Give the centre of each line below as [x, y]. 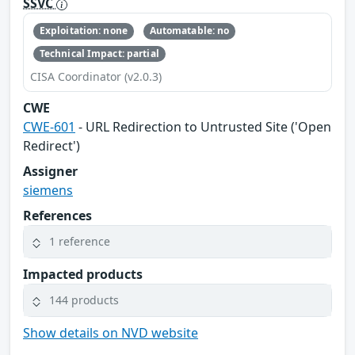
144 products [84, 300]
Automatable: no [189, 31]
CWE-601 [49, 126]
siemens [48, 190]
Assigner [50, 171]
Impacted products [83, 274]
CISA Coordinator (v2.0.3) [96, 76]
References [57, 215]
